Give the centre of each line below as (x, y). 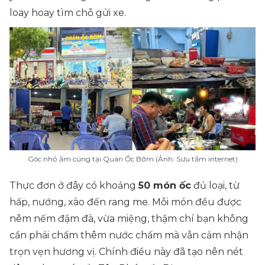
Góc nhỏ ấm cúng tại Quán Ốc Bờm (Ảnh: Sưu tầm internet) (132, 159)
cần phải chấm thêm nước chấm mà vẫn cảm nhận (129, 235)
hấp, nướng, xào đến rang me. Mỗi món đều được (125, 202)
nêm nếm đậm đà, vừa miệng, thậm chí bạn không (129, 219)
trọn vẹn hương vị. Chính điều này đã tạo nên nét (126, 252)
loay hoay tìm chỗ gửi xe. (68, 13)
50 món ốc (165, 185)
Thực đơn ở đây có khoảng (74, 185)
